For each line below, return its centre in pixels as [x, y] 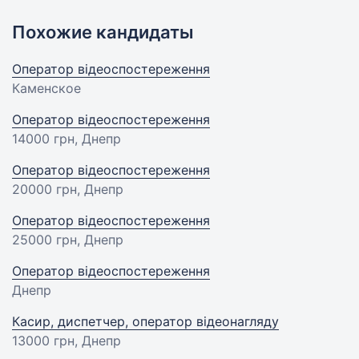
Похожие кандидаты [103, 32]
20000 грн [44, 189]
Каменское [46, 88]
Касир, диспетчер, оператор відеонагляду [145, 321]
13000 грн [43, 341]
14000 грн [43, 139]
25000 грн [44, 240]
